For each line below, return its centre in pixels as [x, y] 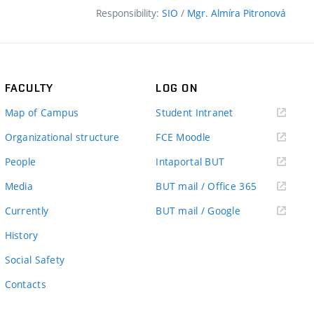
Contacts [25, 284]
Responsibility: [129, 13]
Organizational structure [62, 137]
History [21, 235]
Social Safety [35, 260]
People [20, 162]
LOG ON [177, 88]
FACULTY [29, 88]
